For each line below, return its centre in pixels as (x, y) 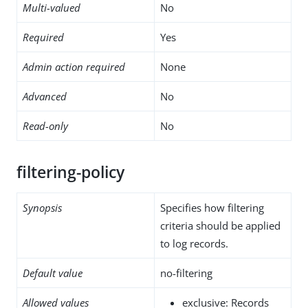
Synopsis (42, 207)
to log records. (194, 243)
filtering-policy (70, 172)
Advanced (45, 96)
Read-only (45, 125)
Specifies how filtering (212, 207)
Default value (53, 273)
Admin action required (74, 66)
